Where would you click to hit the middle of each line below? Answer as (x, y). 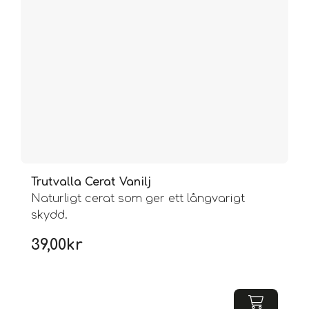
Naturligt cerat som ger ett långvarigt (138, 199)
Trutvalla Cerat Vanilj (91, 182)
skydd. (49, 216)
